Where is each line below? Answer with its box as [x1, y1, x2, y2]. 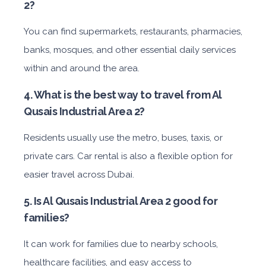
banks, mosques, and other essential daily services [24, 45, 236, 55]
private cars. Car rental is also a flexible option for [24, 151, 233, 161]
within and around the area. [24, 63, 140, 74]
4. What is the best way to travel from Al [24, 88, 222, 101]
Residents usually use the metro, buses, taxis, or [24, 132, 223, 143]
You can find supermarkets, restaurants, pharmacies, [24, 26, 242, 37]
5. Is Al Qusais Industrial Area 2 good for [24, 195, 217, 207]
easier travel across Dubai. [24, 169, 134, 180]
